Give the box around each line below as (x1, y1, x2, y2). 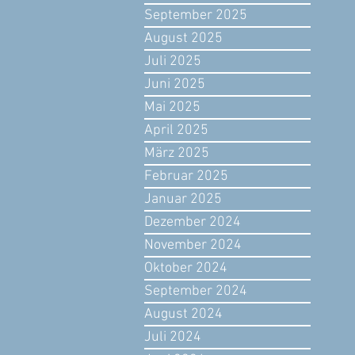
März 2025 (144, 144, 209, 162)
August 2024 (144, 305, 223, 323)
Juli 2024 (144, 328, 201, 345)
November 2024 (144, 236, 242, 254)
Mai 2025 (144, 98, 200, 116)
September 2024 (144, 282, 247, 300)
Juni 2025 (144, 75, 205, 93)
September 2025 (144, 6, 247, 24)
